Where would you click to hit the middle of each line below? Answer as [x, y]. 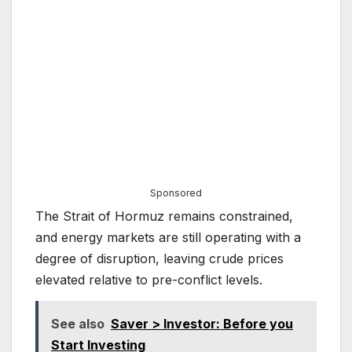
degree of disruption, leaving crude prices [159, 259]
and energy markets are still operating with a [168, 238]
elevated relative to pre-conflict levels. [149, 280]
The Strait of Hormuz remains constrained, [164, 216]
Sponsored [176, 193]
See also [78, 323]
